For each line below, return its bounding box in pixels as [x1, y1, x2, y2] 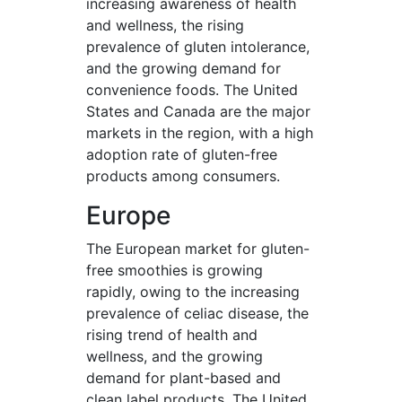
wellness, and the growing [86, 347, 263, 365]
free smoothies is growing [86, 261, 263, 279]
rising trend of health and [86, 326, 258, 344]
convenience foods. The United [86, 81, 298, 99]
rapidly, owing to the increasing [86, 283, 300, 301]
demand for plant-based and [86, 369, 281, 387]
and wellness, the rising [86, 16, 244, 34]
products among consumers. [86, 167, 280, 185]
